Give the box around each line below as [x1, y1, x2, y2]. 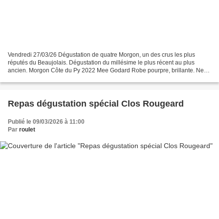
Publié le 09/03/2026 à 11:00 [8, 118, 85, 126]
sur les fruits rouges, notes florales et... [8, 75, 109, 82]
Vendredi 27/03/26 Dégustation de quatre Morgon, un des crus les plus [8, 51, 195, 59]
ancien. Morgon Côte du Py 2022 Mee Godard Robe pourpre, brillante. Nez [8, 67, 207, 74]
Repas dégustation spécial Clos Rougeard [8, 99, 184, 109]
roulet [19, 126, 35, 133]
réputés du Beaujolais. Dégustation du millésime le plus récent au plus [8, 59, 195, 66]
